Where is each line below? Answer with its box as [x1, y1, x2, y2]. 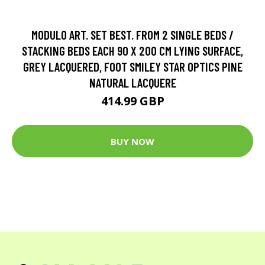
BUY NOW [111, 135, 154, 147]
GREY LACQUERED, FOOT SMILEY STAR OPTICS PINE [22, 59, 243, 74]
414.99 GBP [101, 93, 164, 109]
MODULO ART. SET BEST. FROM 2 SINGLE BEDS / [31, 27, 234, 42]
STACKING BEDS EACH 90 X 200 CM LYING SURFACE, [22, 43, 243, 58]
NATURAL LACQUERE [89, 75, 176, 90]
